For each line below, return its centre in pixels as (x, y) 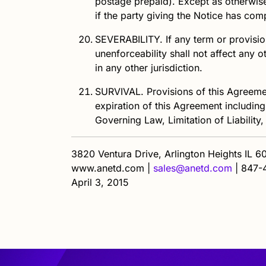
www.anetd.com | (112, 168)
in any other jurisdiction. (149, 67)
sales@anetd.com (193, 168)
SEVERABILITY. (129, 39)
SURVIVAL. (119, 91)
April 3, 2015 (100, 182)
